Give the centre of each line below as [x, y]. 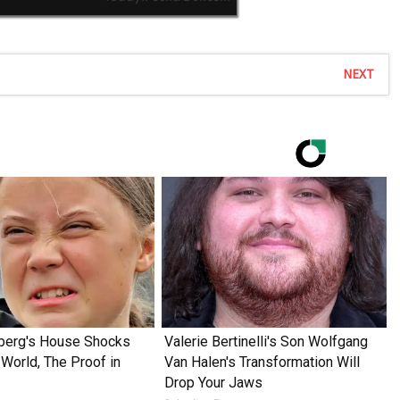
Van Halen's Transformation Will [262, 362]
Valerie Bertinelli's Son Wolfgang [266, 341]
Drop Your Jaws [213, 382]
